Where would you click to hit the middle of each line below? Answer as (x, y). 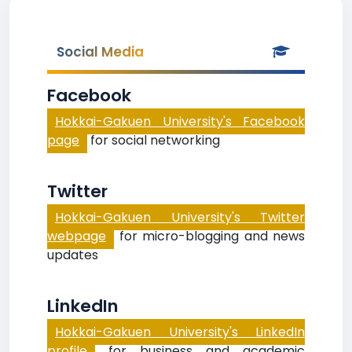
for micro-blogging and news (209, 236)
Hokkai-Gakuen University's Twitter (180, 217)
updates (73, 255)
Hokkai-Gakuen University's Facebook (180, 121)
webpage (77, 236)
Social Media (100, 52)
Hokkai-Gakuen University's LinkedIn (180, 332)
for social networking (154, 140)
